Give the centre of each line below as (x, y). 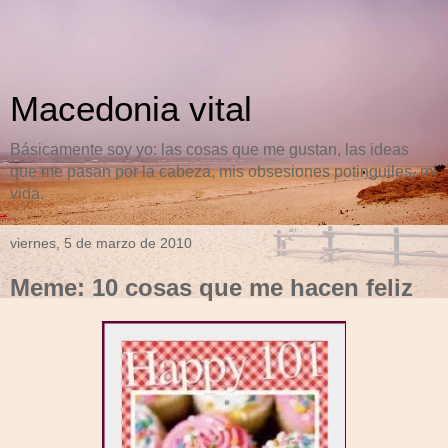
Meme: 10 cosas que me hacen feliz (211, 287)
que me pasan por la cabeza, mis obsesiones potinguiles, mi (223, 171)
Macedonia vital (131, 109)
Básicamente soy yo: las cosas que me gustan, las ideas (209, 149)
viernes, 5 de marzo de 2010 (101, 243)
